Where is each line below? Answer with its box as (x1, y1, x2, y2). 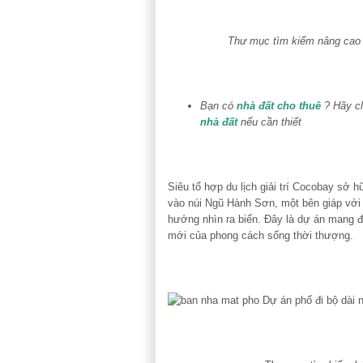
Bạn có (200, 99, 237, 112)
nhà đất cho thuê (237, 99, 321, 112)
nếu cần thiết (237, 115, 301, 128)
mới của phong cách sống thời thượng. (168, 228, 353, 241)
